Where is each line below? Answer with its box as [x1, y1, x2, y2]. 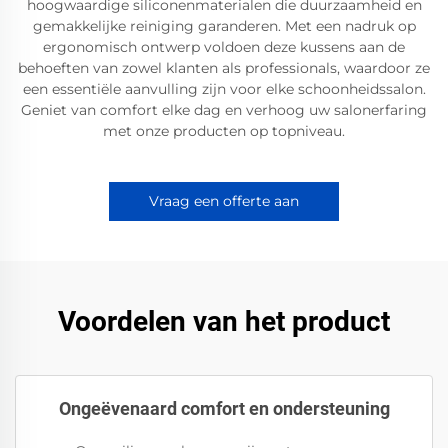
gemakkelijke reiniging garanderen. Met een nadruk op [32, 17, 416, 35]
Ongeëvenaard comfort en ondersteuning [58, 398, 390, 419]
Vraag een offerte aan [149, 192, 299, 210]
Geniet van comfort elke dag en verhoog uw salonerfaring [21, 101, 427, 119]
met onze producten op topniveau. [103, 122, 345, 140]
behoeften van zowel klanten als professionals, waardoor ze [18, 59, 430, 77]
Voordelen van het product [58, 305, 390, 338]
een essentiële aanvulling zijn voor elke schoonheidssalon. [22, 80, 426, 98]
